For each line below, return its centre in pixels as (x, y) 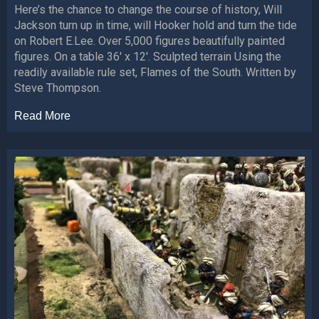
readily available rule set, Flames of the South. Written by (155, 73)
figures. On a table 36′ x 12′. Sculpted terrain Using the (148, 57)
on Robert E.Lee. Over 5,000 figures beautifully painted (150, 41)
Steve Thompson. (58, 88)
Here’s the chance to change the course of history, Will (148, 10)
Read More (42, 116)
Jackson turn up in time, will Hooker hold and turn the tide (156, 26)
